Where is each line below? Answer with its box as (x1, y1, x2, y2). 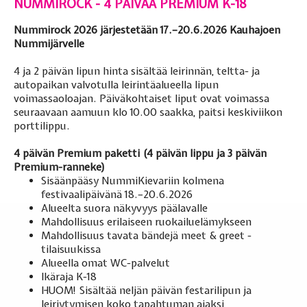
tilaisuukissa (41, 243, 101, 257)
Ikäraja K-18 (41, 270, 97, 284)
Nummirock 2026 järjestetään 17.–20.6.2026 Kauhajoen (14, 23, 280, 38)
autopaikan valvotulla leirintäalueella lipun (14, 78, 219, 93)
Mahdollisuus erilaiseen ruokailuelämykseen (41, 215, 251, 230)
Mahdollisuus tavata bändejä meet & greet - (41, 229, 251, 243)
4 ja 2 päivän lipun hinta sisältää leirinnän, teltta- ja (14, 64, 260, 79)
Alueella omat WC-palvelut (41, 256, 170, 271)
